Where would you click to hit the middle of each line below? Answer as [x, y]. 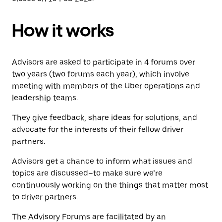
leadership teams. [46, 98]
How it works [63, 31]
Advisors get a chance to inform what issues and [102, 162]
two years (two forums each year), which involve [101, 74]
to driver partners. [45, 197]
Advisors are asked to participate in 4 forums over [104, 62]
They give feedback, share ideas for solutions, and [105, 118]
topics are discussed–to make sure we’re [87, 173]
